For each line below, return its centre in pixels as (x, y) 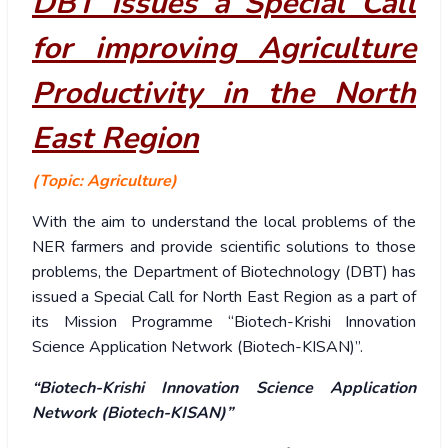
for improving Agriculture (224, 49)
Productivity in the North (224, 94)
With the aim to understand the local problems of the (224, 222)
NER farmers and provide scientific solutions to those (224, 247)
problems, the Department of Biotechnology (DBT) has (224, 272)
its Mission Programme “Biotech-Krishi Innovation (224, 322)
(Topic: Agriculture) (104, 181)
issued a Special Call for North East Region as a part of (224, 297)
